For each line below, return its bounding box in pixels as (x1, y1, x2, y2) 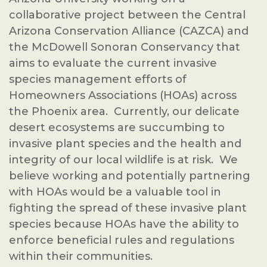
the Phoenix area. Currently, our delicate (9, 105, 240, 118)
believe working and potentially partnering (9, 169, 250, 182)
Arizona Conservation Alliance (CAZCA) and (9, 24, 249, 38)
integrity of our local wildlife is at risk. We (9, 153, 238, 166)
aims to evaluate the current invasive (9, 57, 217, 70)
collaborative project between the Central (9, 8, 246, 21)
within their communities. (9, 250, 153, 263)
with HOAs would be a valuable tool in (9, 185, 221, 198)
